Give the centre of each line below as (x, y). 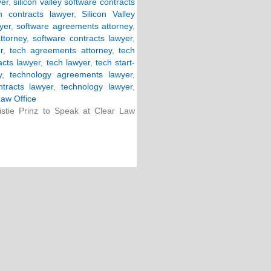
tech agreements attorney (60, 50)
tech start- (115, 62)
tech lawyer (68, 62)
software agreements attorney (75, 26)
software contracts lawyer (83, 38)
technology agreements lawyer (71, 74)
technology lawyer (97, 87)
